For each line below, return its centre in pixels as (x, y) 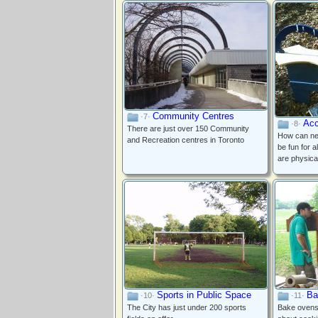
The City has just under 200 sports (187, 308)
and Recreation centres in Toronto (186, 140)
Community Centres (193, 116)
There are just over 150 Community (188, 129)
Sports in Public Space (204, 295)
